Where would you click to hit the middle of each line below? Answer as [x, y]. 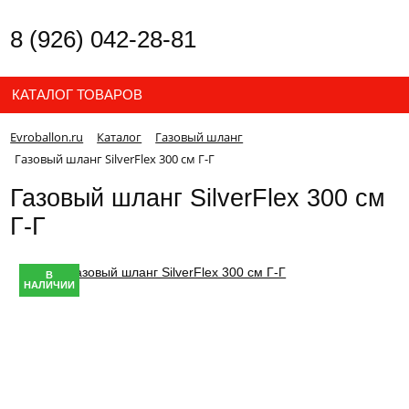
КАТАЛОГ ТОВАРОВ [78, 94]
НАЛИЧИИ [50, 284]
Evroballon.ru [47, 137]
